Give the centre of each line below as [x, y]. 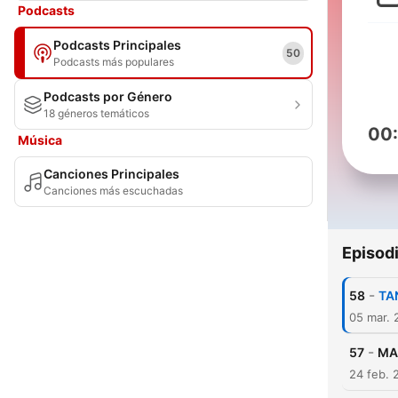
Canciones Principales [111, 174]
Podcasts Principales [117, 45]
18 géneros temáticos [96, 113]
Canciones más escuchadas [113, 191]
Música [40, 140]
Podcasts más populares [114, 62]
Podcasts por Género [108, 96]
